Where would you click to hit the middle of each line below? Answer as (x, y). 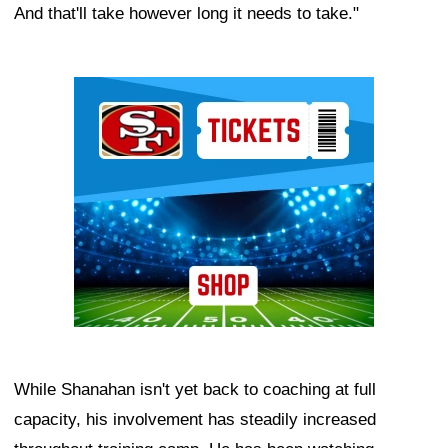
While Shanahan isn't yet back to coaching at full (195, 390)
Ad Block (107, 92)
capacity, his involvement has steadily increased (195, 420)
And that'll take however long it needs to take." (186, 14)
